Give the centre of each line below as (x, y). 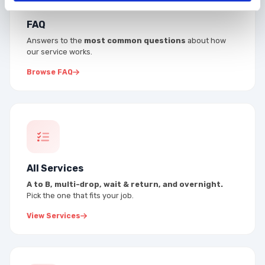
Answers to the (55, 41)
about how (206, 41)
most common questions (135, 41)
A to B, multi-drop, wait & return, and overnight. (125, 185)
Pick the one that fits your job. (80, 196)
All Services (55, 169)
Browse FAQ (50, 72)
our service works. (59, 52)
